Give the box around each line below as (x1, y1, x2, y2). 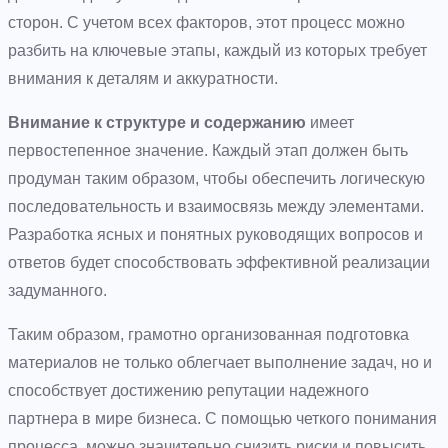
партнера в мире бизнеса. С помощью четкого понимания (8, 409, 437, 427)
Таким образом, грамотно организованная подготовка (8, 325, 409, 343)
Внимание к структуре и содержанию (8, 113, 306, 131)
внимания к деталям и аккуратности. (8, 69, 278, 87)
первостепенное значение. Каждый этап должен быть (8, 141, 408, 159)
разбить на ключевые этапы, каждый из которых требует (8, 41, 427, 59)
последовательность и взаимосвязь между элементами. (8, 197, 424, 215)
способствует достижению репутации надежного (8, 381, 369, 399)
